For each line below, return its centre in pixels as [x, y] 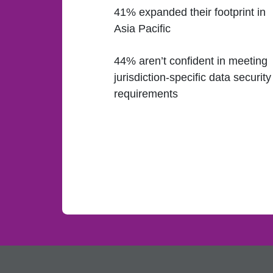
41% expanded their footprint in [190, 12]
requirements [146, 94]
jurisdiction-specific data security [193, 77]
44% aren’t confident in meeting [191, 61]
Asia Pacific [143, 29]
